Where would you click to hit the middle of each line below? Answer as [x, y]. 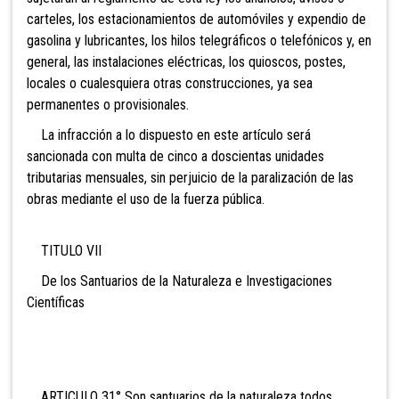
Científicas [56, 303]
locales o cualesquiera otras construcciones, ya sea [170, 84]
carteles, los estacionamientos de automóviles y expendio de [196, 20]
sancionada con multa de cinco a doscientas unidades [175, 157]
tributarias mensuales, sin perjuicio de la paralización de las [190, 178]
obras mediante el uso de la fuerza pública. [146, 199]
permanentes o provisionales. [108, 105]
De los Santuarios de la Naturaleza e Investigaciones [179, 281]
